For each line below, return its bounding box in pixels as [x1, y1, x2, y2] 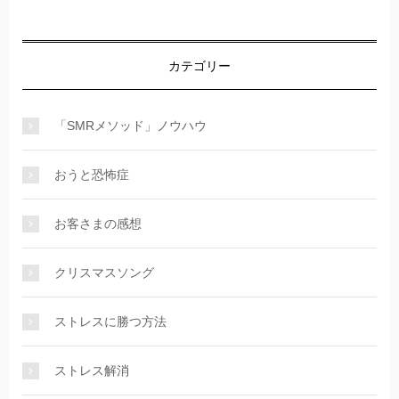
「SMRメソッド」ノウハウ [54, 118, 207, 134]
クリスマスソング [54, 265, 154, 281]
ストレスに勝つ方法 [54, 314, 167, 330]
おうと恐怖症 [54, 167, 129, 183]
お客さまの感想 [54, 216, 142, 232]
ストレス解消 [54, 363, 129, 379]
